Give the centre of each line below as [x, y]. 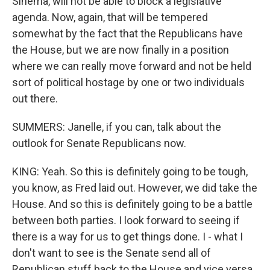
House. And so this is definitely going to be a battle [132, 204]
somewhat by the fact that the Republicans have [127, 33]
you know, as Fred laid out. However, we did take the [135, 188]
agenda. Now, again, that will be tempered [110, 17]
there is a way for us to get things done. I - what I [127, 237]
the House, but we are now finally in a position [121, 50]
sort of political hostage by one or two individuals [128, 82]
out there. [35, 99]
